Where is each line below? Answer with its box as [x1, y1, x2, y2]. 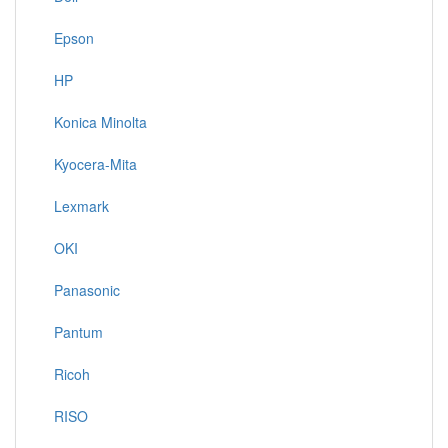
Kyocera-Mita [46, 154, 137, 174]
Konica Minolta [46, 112, 147, 132]
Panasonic [46, 280, 120, 300]
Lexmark [46, 196, 109, 216]
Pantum [46, 322, 103, 342]
